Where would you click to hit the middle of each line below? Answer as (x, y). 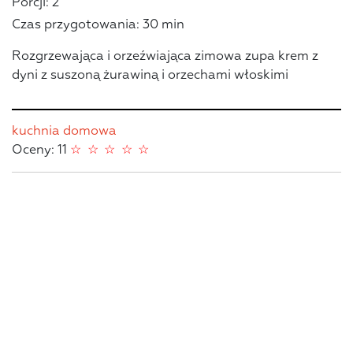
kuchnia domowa (64, 131)
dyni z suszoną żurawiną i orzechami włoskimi (150, 75)
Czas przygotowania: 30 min (98, 25)
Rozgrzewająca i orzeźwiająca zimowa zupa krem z (165, 56)
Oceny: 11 (41, 150)
